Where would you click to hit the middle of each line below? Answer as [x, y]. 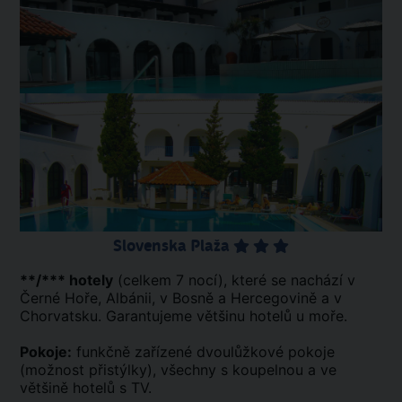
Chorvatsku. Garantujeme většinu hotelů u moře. [184, 315]
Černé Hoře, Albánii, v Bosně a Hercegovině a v [181, 297]
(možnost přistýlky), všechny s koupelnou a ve [178, 369]
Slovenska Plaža [173, 245]
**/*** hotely [66, 280]
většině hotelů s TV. [86, 387]
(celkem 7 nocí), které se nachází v [234, 280]
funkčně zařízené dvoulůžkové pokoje [203, 351]
